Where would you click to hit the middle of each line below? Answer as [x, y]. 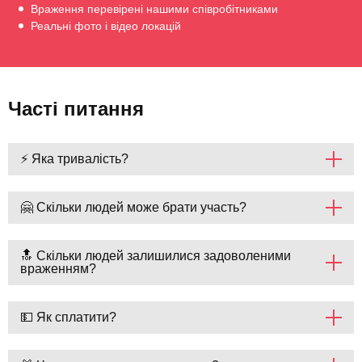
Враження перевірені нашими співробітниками [153, 9]
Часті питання [76, 109]
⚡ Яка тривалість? [74, 159]
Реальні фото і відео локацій [104, 26]
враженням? [58, 269]
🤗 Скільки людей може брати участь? [133, 208]
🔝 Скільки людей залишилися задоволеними [156, 256]
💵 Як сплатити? [68, 318]
